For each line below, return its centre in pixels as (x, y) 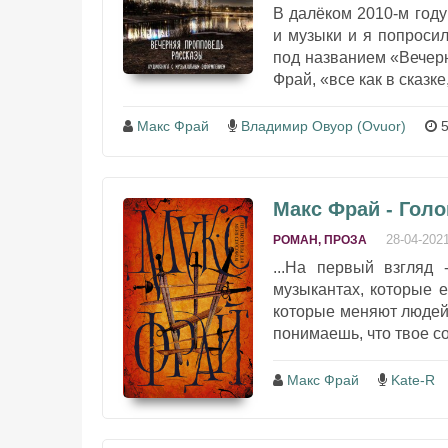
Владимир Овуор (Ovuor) (323, 126)
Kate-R (413, 380)
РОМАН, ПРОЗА (320, 240)
